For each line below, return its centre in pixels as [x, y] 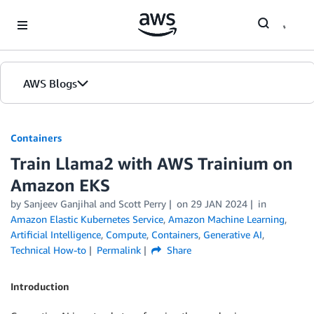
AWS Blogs [50, 83]
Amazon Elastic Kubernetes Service [87, 219]
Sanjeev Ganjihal [60, 204]
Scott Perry [142, 204]
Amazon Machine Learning [226, 219]
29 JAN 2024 [219, 204]
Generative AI [233, 234]
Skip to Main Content [53, 14]
